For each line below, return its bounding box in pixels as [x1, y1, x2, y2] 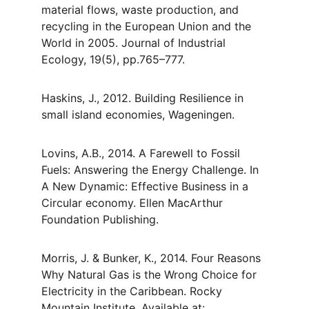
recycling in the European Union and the [41, 19, 255, 33]
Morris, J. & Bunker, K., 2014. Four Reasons [41, 251, 264, 265]
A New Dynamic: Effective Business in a [41, 179, 252, 193]
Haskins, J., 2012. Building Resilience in [41, 91, 247, 105]
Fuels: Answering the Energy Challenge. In [41, 163, 262, 177]
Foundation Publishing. [41, 212, 159, 226]
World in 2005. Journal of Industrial [41, 36, 229, 50]
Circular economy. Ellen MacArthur [41, 196, 226, 210]
